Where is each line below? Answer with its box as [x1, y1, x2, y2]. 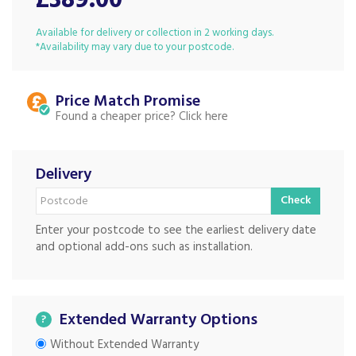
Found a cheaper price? [56, 107, 176, 127]
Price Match [56, 89, 140, 115]
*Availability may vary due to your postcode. [36, 39, 234, 56]
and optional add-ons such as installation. [36, 238, 253, 257]
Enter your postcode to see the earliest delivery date [36, 221, 316, 241]
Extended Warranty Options [60, 308, 257, 334]
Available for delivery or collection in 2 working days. [36, 25, 273, 42]
